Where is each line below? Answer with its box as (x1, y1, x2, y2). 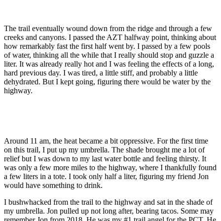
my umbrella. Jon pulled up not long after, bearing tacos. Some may (4, 207, 214, 216)
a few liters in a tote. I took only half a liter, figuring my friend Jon (4, 172, 209, 181)
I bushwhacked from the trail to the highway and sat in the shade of (4, 198, 213, 207)
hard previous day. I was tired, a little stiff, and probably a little (4, 69, 198, 77)
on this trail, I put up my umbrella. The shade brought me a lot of (4, 146, 205, 154)
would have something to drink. (4, 181, 103, 190)
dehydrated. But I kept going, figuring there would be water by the (4, 77, 211, 86)
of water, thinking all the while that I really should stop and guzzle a (4, 51, 214, 60)
